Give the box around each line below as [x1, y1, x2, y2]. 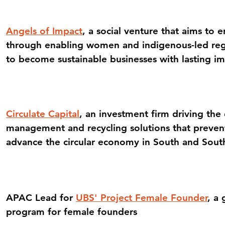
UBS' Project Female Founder [76, 192, 207, 203]
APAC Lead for [6, 192, 76, 203]
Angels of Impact [6, 25, 82, 37]
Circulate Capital [6, 108, 79, 120]
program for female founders [6, 206, 137, 217]
